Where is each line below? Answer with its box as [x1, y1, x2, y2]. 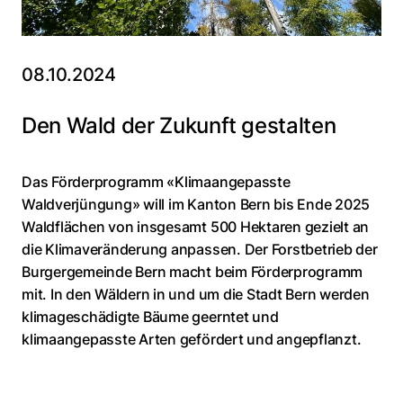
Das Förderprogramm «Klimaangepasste [22, 173, 291, 192]
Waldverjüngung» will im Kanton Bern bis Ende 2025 [22, 195, 371, 214]
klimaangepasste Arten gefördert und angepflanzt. [22, 330, 362, 349]
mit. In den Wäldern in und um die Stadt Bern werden [22, 285, 370, 304]
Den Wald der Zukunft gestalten [22, 112, 336, 139]
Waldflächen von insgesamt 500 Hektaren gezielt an [22, 218, 370, 237]
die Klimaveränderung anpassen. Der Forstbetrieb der [22, 240, 378, 259]
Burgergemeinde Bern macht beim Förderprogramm [22, 263, 363, 282]
